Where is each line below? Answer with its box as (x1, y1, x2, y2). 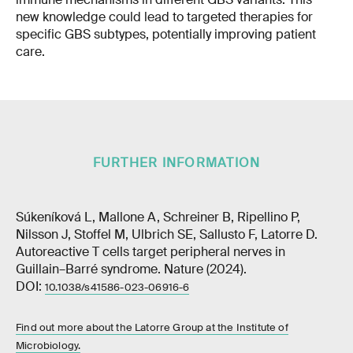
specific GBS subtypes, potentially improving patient (16, 26, 316, 43)
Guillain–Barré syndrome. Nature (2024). (16, 261, 247, 278)
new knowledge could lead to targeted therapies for (16, 9, 313, 26)
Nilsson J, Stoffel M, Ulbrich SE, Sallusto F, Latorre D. (16, 226, 318, 243)
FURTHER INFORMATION (92, 155, 261, 172)
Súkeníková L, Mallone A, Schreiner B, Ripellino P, (16, 209, 300, 226)
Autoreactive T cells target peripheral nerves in (16, 243, 285, 261)
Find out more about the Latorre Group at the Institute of (16, 321, 288, 335)
